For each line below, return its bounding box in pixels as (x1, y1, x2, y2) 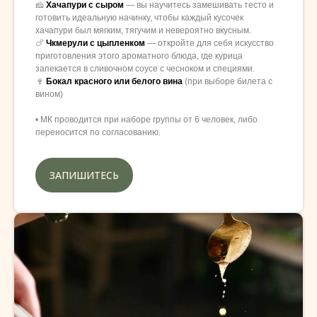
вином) (35, 88, 63, 99)
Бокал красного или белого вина (46, 76, 183, 86)
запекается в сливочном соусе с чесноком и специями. (35, 63, 255, 74)
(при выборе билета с (183, 76, 272, 86)
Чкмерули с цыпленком (46, 38, 147, 48)
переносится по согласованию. (35, 127, 161, 137)
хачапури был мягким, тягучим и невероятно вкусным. (35, 25, 251, 35)
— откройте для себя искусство (147, 38, 274, 48)
